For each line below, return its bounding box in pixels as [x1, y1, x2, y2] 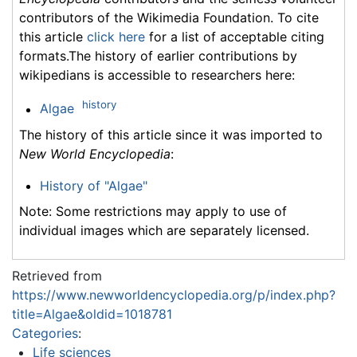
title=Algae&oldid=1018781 [12, 305, 172, 322]
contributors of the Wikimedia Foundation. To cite [19, 10, 319, 26]
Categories [12, 324, 78, 341]
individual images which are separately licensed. [19, 222, 309, 238]
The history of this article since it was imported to [19, 126, 323, 143]
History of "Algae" [39, 177, 147, 194]
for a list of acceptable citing [145, 29, 324, 45]
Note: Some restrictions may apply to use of [19, 202, 287, 219]
